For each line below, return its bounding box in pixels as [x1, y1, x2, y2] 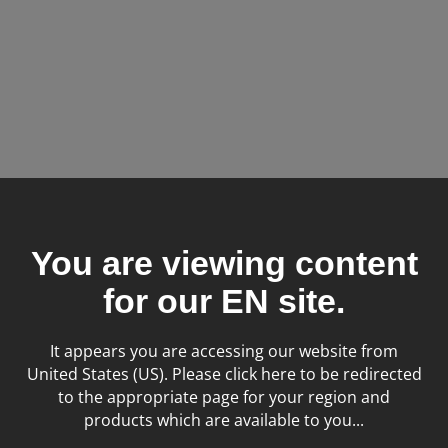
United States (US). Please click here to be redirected [26, 362, 422, 385]
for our [103, 281, 221, 320]
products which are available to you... [84, 408, 364, 431]
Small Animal [166, 221, 240, 239]
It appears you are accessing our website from [50, 339, 398, 362]
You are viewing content [30, 243, 418, 282]
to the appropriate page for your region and [58, 385, 390, 408]
